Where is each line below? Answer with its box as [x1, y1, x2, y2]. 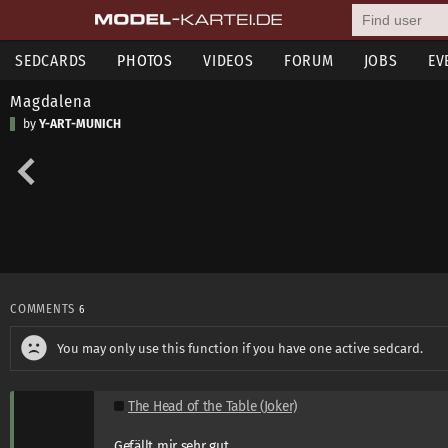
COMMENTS [10, 301, 79, 316]
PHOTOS [117, 51, 173, 70]
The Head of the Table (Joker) [128, 397, 298, 415]
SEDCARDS [15, 51, 88, 70]
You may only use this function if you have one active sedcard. [57, 340, 423, 356]
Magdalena [10, 91, 92, 111]
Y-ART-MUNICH [39, 117, 121, 131]
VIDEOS [203, 51, 254, 70]
